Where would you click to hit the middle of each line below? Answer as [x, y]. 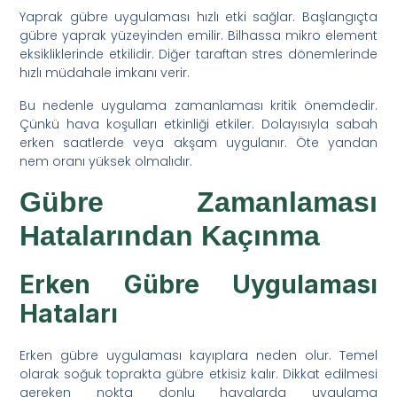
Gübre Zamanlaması [198, 202]
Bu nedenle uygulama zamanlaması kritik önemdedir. [198, 105]
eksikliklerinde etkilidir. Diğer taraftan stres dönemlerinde [198, 54]
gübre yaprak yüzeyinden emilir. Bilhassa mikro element [198, 35]
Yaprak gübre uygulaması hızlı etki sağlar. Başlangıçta [198, 16]
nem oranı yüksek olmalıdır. [106, 161]
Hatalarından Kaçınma [170, 235]
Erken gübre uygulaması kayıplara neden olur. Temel [198, 355]
